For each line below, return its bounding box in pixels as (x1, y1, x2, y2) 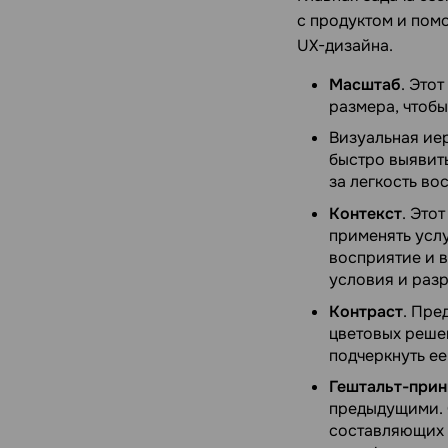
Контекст (329, 202, 402, 224)
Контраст (329, 300, 403, 322)
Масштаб (329, 73, 401, 95)
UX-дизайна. (297, 34, 393, 56)
